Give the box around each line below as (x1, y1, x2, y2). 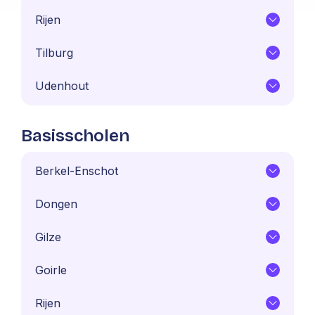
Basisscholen (21, 125, 129, 146)
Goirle (35, 262, 67, 277)
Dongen (35, 196, 77, 211)
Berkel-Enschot (35, 163, 118, 178)
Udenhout (35, 78, 89, 93)
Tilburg (35, 45, 73, 60)
